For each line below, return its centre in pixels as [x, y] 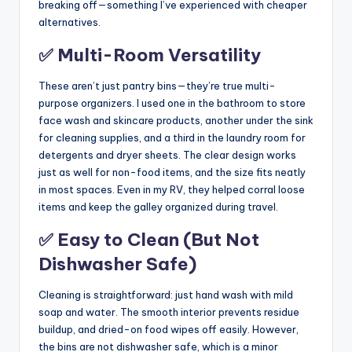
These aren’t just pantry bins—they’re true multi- [157, 85]
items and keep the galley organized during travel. [158, 206]
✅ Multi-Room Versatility [150, 55]
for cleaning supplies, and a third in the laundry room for [172, 137]
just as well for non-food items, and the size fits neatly [172, 172]
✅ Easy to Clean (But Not [149, 239]
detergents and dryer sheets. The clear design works [167, 154]
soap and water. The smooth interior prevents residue [169, 312]
